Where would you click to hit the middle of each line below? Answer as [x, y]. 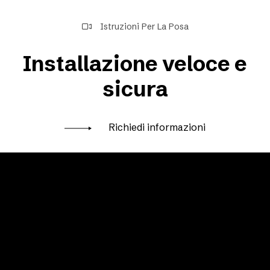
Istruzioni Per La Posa [143, 27]
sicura [135, 89]
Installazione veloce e [135, 64]
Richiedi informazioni [156, 127]
